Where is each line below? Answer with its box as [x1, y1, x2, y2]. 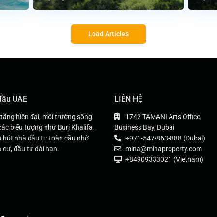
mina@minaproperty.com [125, 145, 202, 153]
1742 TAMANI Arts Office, [125, 113, 201, 121]
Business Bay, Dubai [114, 124, 174, 132]
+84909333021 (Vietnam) [125, 155, 203, 164]
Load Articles [88, 30, 129, 38]
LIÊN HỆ [114, 94, 142, 104]
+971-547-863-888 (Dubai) [125, 134, 205, 142]
